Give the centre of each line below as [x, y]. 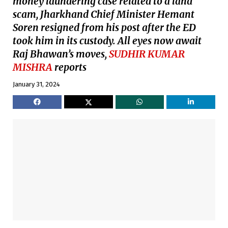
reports [69, 67]
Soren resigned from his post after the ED [104, 28]
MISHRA [33, 67]
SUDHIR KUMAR [147, 54]
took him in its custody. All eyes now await [107, 41]
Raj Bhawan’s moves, [61, 54]
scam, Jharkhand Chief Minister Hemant [104, 15]
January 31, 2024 [36, 84]
